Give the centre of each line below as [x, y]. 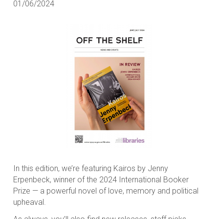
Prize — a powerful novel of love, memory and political [106, 191]
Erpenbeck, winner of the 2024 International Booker [101, 179]
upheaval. [29, 202]
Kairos [124, 168]
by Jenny [152, 168]
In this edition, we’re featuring [63, 168]
